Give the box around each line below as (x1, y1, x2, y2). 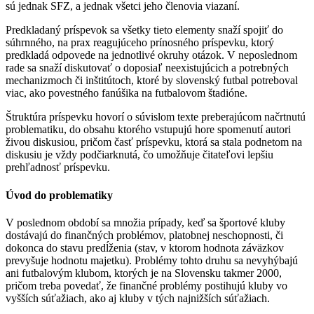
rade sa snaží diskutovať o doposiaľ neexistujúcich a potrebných (6, 62, 289, 74)
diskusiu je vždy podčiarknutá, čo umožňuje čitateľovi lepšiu (6, 149, 273, 161)
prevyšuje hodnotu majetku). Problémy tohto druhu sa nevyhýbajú (6, 254, 298, 266)
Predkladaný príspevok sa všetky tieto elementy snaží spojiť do (6, 24, 283, 36)
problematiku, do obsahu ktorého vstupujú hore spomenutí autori (6, 123, 291, 136)
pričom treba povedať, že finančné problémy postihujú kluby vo (6, 279, 287, 292)
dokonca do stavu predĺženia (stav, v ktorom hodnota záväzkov (6, 241, 284, 254)
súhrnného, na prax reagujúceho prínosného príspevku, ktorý (6, 36, 274, 49)
